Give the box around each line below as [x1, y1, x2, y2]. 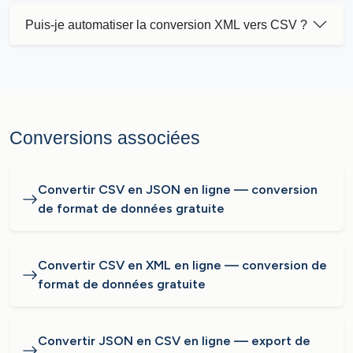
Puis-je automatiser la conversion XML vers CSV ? [25, 17, 307, 32]
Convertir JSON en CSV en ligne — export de [38, 333, 310, 348]
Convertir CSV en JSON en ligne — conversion [38, 182, 318, 197]
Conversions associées [9, 128, 200, 148]
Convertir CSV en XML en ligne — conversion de [38, 258, 327, 273]
